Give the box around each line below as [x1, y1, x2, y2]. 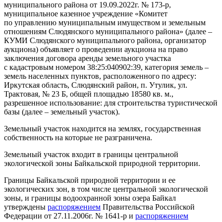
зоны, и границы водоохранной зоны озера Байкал [4, 193, 176, 202]
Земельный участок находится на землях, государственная [4, 124, 201, 133]
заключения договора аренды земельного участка [4, 54, 171, 62]
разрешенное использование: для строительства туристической [4, 98, 218, 107]
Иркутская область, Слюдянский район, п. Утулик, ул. [4, 80, 187, 89]
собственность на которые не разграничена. [4, 133, 152, 142]
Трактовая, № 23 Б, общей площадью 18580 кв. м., [4, 89, 173, 98]
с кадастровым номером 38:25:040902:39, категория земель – [4, 62, 209, 71]
